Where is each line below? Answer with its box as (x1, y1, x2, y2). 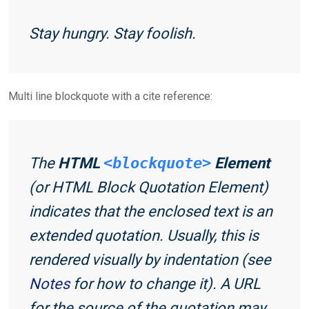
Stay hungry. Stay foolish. (29, 25, 196, 42)
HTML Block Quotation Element (52, 179, 263, 196)
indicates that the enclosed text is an (29, 203, 272, 220)
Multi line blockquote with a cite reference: (8, 90, 212, 103)
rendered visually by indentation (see (29, 251, 271, 268)
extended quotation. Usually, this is (29, 227, 259, 244)
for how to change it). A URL (70, 275, 261, 292)
